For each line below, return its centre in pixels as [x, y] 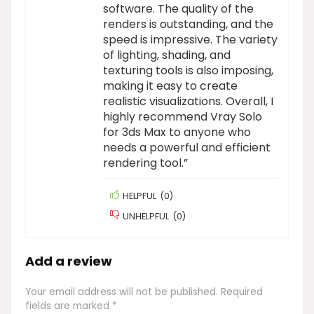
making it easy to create [170, 86]
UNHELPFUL [146, 216]
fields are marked [69, 306]
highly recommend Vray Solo [183, 116]
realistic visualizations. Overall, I [188, 101]
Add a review [69, 261]
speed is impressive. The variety [190, 39]
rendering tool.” [145, 163]
